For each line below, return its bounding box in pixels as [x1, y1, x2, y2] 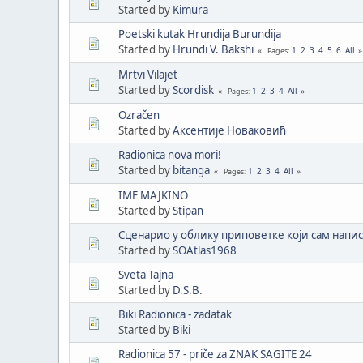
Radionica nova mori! [118, 147, 221, 162]
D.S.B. [173, 282, 203, 297]
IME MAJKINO [118, 187, 188, 203]
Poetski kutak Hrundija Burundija [118, 26, 281, 41]
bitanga [173, 162, 210, 177]
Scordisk [173, 82, 214, 97]
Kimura [173, 2, 208, 17]
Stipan [173, 203, 203, 218]
